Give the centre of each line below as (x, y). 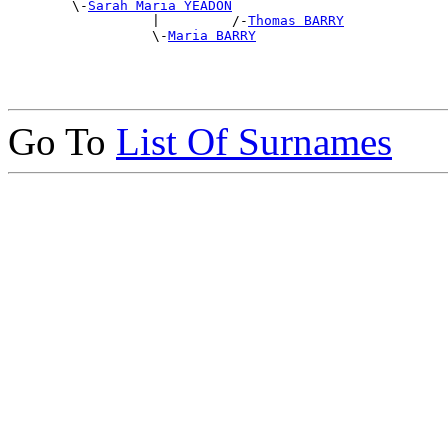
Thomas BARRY (296, 21)
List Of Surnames (254, 142)
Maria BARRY (212, 36)
